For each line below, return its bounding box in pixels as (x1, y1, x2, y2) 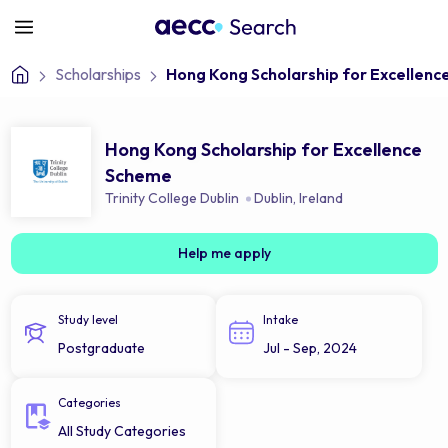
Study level (57, 311, 118, 327)
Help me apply (177, 243, 271, 262)
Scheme (104, 163, 172, 187)
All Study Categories (57, 421, 186, 440)
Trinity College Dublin (104, 188, 239, 207)
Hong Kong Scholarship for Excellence (104, 137, 422, 161)
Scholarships (55, 64, 141, 84)
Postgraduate (57, 338, 145, 357)
